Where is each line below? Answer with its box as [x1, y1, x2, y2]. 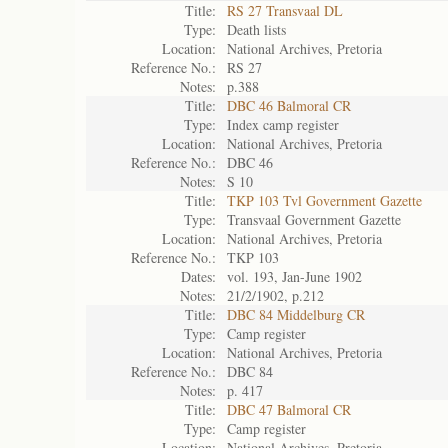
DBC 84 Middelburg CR [227, 305, 365, 324]
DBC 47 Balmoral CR [227, 400, 351, 419]
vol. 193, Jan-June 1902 [227, 267, 362, 286]
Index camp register [227, 115, 339, 134]
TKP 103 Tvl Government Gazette [227, 191, 422, 210]
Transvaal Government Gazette [227, 210, 401, 229]
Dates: [181, 267, 216, 286]
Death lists [227, 20, 286, 39]
